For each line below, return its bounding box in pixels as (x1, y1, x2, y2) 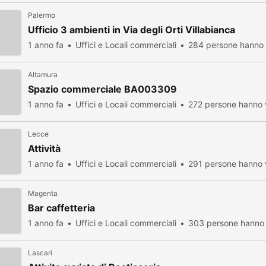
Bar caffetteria (28, 202, 95, 214)
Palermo (28, 11, 55, 20)
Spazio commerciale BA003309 (28, 83, 177, 95)
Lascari (28, 248, 52, 257)
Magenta (28, 189, 58, 198)
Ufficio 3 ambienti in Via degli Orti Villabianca (28, 24, 235, 36)
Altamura (28, 70, 58, 79)
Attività (28, 142, 61, 154)
